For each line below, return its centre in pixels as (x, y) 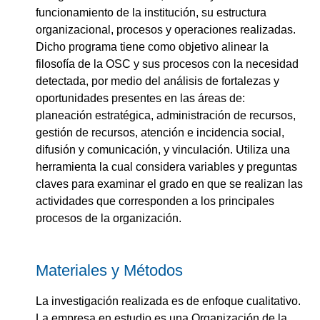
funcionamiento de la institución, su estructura (151, 12)
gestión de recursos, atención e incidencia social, (160, 132)
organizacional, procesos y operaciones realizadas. (166, 29)
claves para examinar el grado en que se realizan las (169, 184)
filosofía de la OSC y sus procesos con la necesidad (167, 64)
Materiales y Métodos (109, 270)
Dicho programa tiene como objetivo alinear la (152, 46)
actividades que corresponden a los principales (155, 201)
